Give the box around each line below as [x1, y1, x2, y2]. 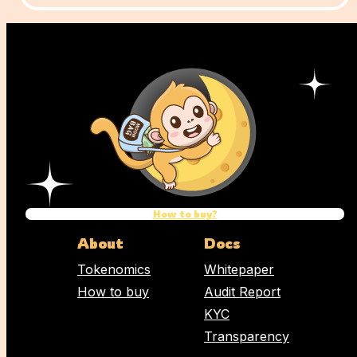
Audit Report [204, 284, 280, 300]
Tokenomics [77, 261, 151, 278]
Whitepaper [204, 261, 274, 278]
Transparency [204, 328, 289, 345]
